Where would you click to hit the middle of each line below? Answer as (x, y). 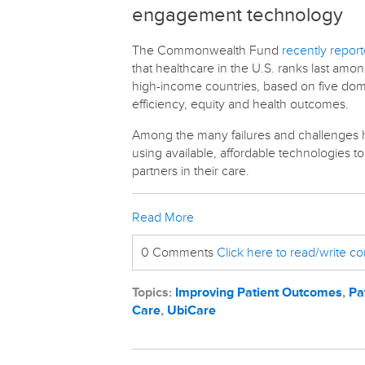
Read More (163, 218)
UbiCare (191, 310)
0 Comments (179, 253)
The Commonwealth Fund (207, 51)
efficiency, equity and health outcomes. (240, 104)
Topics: (154, 292)
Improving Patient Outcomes (259, 292)
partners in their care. (191, 171)
